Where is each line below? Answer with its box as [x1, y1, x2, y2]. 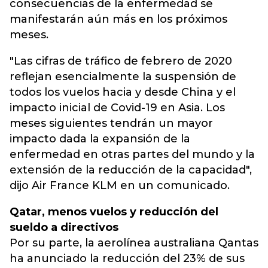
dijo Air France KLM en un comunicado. [10, 179, 230, 192]
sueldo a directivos [10, 221, 118, 234]
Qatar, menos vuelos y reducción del [10, 205, 218, 218]
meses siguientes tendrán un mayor [10, 117, 213, 130]
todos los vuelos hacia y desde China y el [10, 86, 236, 99]
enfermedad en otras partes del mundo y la [10, 148, 255, 161]
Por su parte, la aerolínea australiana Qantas [10, 236, 258, 249]
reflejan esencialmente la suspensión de [10, 70, 236, 83]
